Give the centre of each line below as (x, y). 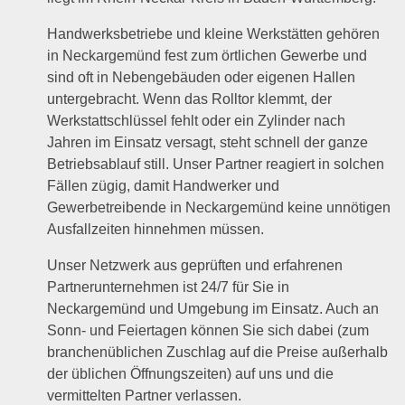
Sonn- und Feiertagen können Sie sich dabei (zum (208, 330)
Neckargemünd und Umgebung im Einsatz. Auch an (213, 308)
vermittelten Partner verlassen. (145, 395)
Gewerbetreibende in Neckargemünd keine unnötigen (219, 207)
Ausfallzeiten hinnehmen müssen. (156, 229)
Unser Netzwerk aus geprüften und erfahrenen (195, 265)
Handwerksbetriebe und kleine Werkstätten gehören (214, 33)
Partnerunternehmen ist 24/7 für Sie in (169, 287)
